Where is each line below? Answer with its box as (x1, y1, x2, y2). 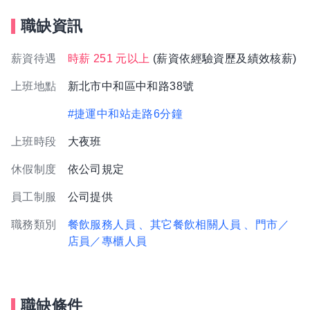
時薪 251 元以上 (67, 53, 150, 64)
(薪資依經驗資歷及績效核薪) (149, 53, 297, 64)
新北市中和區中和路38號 (67, 80, 194, 92)
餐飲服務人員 (67, 219, 136, 230)
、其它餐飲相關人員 (138, 219, 241, 230)
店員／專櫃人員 (67, 235, 147, 247)
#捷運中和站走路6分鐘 (67, 108, 183, 120)
